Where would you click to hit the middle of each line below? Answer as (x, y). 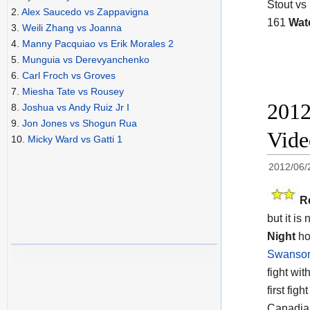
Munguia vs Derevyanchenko (86, 60)
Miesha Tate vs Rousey (73, 92)
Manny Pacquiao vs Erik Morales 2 (98, 44)
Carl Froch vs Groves (69, 76)
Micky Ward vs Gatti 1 (75, 139)
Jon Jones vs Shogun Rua (80, 124)
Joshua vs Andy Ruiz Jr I (76, 108)
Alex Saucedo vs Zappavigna (85, 12)
